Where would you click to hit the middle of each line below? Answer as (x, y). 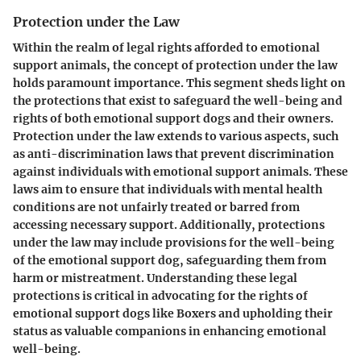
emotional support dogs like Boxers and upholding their (173, 313)
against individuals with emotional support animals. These (180, 171)
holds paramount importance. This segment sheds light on (179, 83)
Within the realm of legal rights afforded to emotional (166, 47)
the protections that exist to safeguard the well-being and (178, 100)
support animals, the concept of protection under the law (175, 65)
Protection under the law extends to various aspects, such (176, 136)
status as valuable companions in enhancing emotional (170, 331)
